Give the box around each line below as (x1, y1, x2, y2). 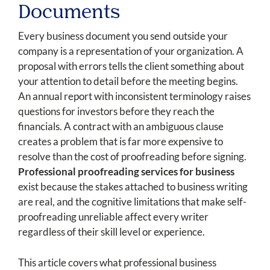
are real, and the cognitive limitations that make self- (18, 195, 246, 209)
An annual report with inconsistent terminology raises (18, 90, 251, 103)
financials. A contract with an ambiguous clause (18, 120, 224, 133)
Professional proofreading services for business (18, 165, 234, 178)
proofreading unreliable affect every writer (18, 210, 209, 224)
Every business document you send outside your (18, 30, 228, 43)
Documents (18, 4, 121, 23)
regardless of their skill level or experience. (18, 225, 205, 239)
